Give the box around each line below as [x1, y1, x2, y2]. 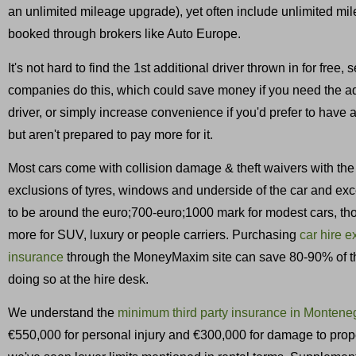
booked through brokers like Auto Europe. [8, 27, 241, 41]
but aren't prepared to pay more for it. [8, 127, 213, 141]
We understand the [8, 306, 118, 320]
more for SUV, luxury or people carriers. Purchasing [8, 227, 300, 242]
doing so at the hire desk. [8, 272, 149, 286]
